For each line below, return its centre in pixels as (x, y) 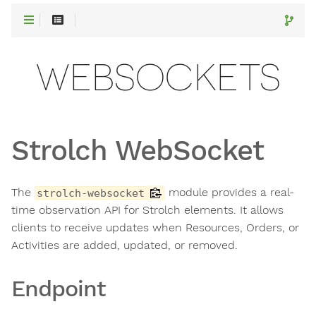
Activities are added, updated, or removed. (124, 245)
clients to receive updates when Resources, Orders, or (155, 227)
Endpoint (59, 288)
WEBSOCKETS (158, 78)
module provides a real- (230, 192)
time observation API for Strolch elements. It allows (147, 210)
